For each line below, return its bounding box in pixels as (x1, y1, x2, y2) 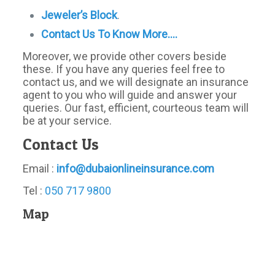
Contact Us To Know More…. (41, 28, 178, 41)
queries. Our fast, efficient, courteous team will (23, 101, 249, 114)
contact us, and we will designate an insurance (23, 76, 249, 88)
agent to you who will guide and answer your (23, 88, 238, 101)
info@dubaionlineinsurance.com (56, 162, 215, 175)
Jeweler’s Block (41, 9, 118, 21)
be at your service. (23, 114, 112, 127)
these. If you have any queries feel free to (23, 63, 225, 76)
